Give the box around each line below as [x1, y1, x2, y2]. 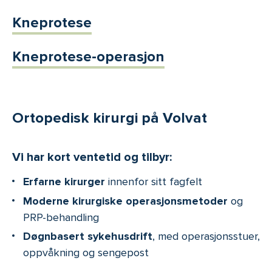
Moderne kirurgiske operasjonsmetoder [23, 194, 228, 208]
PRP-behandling [23, 210, 99, 224]
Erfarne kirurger [23, 175, 105, 189]
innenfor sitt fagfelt [105, 175, 202, 189]
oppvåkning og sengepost [23, 246, 149, 260]
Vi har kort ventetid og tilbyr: [12, 150, 172, 165]
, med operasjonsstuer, [152, 229, 260, 243]
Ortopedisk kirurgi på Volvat [12, 109, 207, 127]
